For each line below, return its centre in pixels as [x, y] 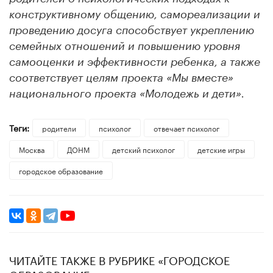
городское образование [61, 170]
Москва [32, 149]
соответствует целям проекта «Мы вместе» [121, 78]
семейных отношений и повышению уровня [125, 46]
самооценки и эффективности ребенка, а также [135, 62]
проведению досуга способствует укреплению [132, 30]
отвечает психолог [186, 127]
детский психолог [143, 149]
